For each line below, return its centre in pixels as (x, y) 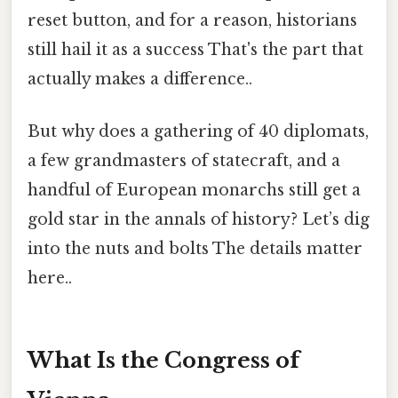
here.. (50, 279)
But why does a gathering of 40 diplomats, (198, 132)
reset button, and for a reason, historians (192, 20)
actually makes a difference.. (140, 79)
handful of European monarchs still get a (194, 191)
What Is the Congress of (163, 360)
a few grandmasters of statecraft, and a (184, 161)
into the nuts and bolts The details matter (195, 249)
